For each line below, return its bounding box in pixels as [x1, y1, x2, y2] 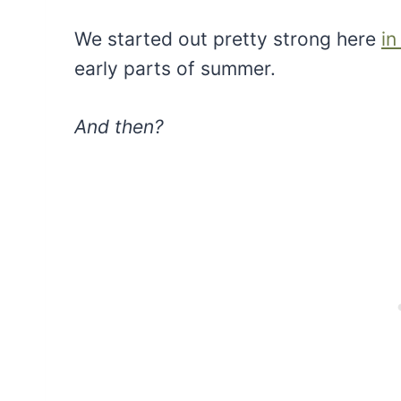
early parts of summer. [74, 57, 276, 81]
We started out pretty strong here [74, 28, 381, 51]
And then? [74, 115, 164, 139]
